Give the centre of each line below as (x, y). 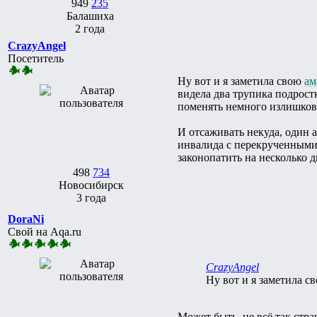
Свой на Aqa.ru (45, 231)
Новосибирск (91, 185)
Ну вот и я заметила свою (241, 81)
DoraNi (26, 219)
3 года (91, 197)
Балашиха (90, 16)
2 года (90, 28)
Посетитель (36, 58)
